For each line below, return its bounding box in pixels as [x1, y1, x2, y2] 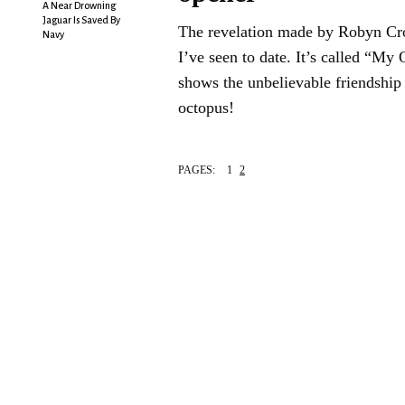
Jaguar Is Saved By [42, 14, 120, 25]
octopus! [178, 98, 234, 117]
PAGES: [178, 163, 215, 176]
